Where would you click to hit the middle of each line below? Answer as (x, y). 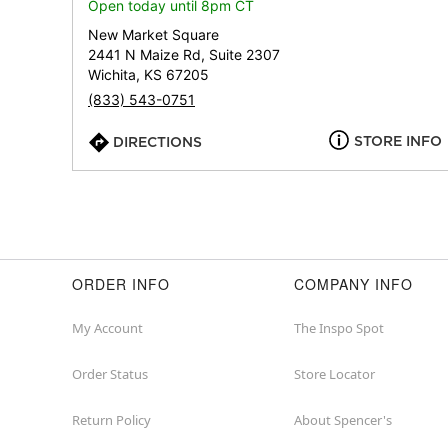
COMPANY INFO (353, 284)
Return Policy (111, 420)
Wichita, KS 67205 (148, 74)
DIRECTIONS (157, 142)
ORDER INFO (121, 284)
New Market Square (153, 34)
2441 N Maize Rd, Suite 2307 (184, 54)
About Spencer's (343, 420)
